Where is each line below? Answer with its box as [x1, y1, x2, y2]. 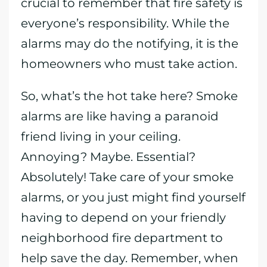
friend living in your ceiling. [21, 129, 181, 144]
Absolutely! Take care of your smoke [21, 170, 234, 184]
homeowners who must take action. [21, 57, 237, 71]
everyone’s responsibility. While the [21, 16, 229, 30]
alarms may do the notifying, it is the [21, 36, 238, 51]
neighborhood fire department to [21, 231, 223, 245]
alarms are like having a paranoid [21, 109, 219, 123]
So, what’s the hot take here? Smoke [21, 89, 238, 103]
